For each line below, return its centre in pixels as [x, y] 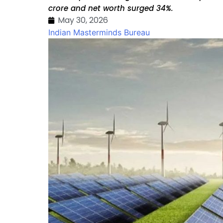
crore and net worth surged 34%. [111, 8]
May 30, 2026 [83, 20]
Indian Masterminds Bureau [99, 32]
